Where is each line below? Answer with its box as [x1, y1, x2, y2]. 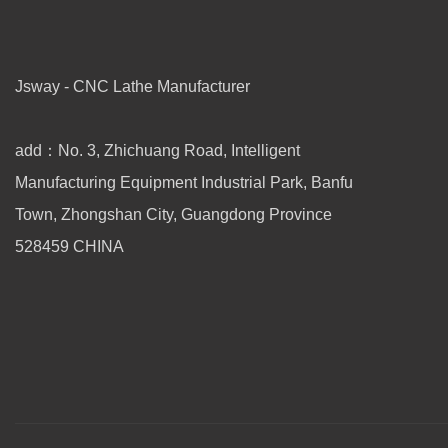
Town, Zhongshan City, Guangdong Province [15, 206, 332, 223]
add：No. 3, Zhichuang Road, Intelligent [15, 142, 300, 159]
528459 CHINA [15, 238, 124, 255]
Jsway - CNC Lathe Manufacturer [15, 78, 254, 95]
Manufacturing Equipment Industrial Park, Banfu [15, 174, 353, 191]
